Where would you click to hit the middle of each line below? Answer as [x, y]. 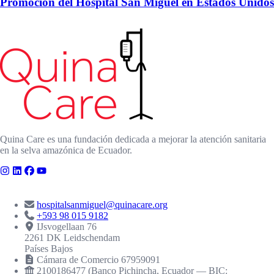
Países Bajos [49, 248]
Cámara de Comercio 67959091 [98, 259]
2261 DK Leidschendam [72, 237]
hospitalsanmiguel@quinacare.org [102, 204]
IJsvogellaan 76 [67, 226]
